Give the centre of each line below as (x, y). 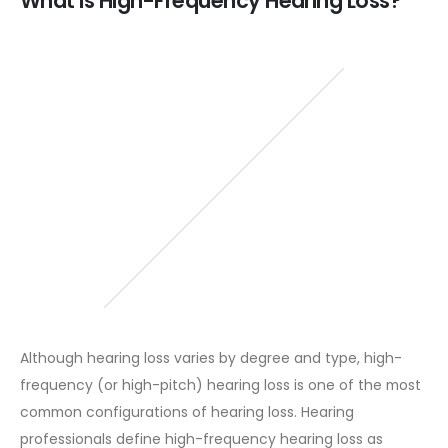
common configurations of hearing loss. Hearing (187, 411)
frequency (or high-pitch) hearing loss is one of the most (220, 384)
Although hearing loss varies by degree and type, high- (211, 357)
